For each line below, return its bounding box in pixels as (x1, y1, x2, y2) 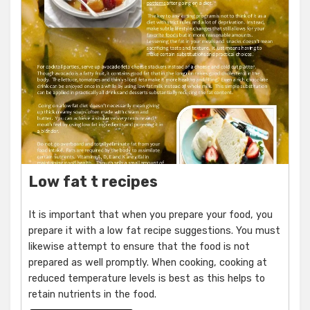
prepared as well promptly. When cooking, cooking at (28, 257, 267, 269)
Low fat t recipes (28, 173, 158, 191)
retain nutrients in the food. (28, 289, 156, 301)
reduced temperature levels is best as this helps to (28, 273, 265, 285)
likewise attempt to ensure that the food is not (28, 241, 250, 253)
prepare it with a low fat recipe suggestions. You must (28, 225, 280, 237)
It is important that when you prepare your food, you (28, 209, 273, 221)
